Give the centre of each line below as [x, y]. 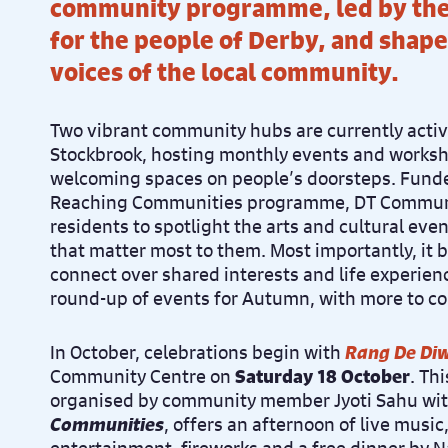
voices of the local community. [224, 72]
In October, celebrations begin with [195, 352]
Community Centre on [142, 376]
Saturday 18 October [322, 376]
